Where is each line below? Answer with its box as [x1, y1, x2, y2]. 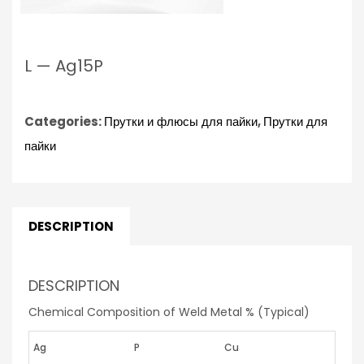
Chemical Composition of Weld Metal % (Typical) [28, 303, 310, 320]
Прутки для [263, 112, 327, 130]
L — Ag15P [24, 54, 103, 77]
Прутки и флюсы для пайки [104, 112, 258, 130]
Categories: [24, 112, 104, 130]
